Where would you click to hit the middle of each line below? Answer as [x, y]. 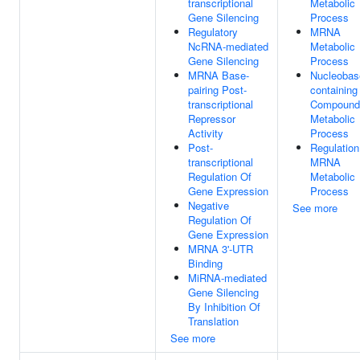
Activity [206, 133]
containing [334, 90]
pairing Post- [217, 90]
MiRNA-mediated [227, 278]
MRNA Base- [219, 75]
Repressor [212, 119]
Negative [209, 205]
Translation [213, 321]
